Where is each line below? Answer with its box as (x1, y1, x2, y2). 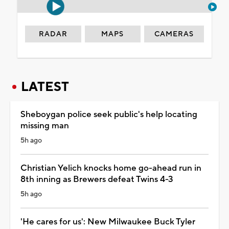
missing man (20, 120, 69, 131)
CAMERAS (154, 29, 194, 39)
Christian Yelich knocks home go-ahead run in (20, 162, 201, 174)
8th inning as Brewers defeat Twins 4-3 (20, 173, 173, 185)
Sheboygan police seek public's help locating (20, 108, 197, 120)
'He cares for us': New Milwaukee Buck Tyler (20, 216, 195, 227)
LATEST (21, 78, 69, 95)
